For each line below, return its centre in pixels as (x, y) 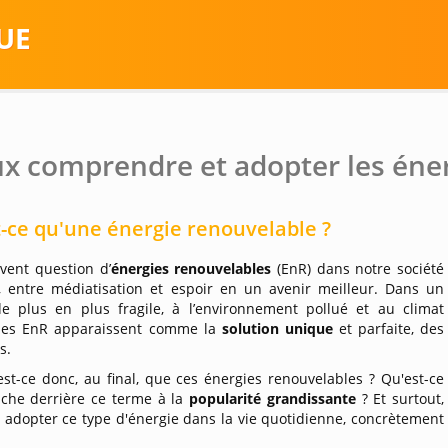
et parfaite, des (391, 328)
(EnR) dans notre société (361, 268)
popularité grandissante (275, 398)
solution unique (280, 328)
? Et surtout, (403, 398)
